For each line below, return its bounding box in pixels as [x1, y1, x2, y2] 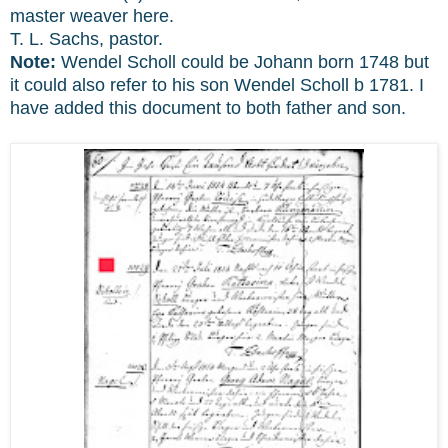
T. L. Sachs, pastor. [10, 29, 163, 50]
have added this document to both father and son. [10, 98, 411, 119]
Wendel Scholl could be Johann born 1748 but [56, 52, 429, 73]
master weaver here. [10, 6, 174, 27]
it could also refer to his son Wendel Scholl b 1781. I [10, 75, 424, 96]
